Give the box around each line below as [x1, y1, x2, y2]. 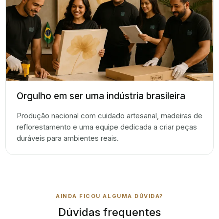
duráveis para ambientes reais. [17, 133, 119, 143]
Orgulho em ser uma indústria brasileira [17, 90, 185, 102]
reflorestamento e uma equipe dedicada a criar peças [17, 122, 197, 132]
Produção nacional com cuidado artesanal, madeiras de [17, 111, 202, 121]
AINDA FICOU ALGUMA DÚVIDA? [55, 193, 164, 200]
